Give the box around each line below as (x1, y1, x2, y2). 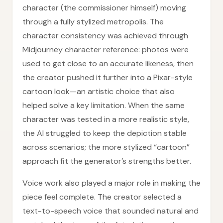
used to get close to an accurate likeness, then (22, 58, 194, 69)
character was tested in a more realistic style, (22, 114, 189, 124)
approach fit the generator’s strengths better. (22, 156, 191, 166)
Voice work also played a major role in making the (22, 178, 201, 188)
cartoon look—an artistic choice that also (22, 86, 175, 97)
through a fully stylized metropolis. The (22, 16, 164, 27)
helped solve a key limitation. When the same (22, 100, 185, 111)
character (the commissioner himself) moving (22, 2, 186, 13)
